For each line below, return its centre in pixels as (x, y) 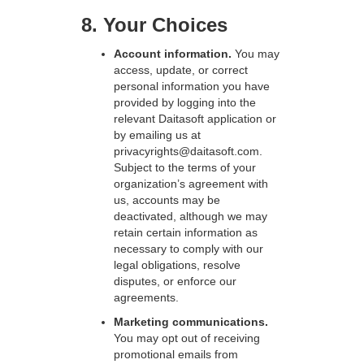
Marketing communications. (191, 322)
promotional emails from (176, 354)
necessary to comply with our (188, 249)
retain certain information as (186, 232)
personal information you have (192, 86)
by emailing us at (157, 135)
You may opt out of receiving (187, 338)
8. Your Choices (154, 25)
